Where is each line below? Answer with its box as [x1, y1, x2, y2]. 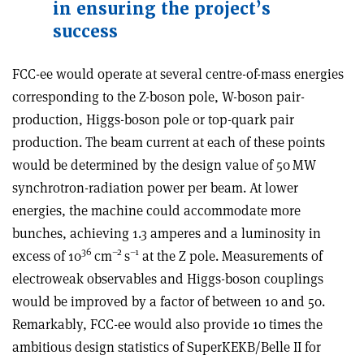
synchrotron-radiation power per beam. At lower [12, 178, 298, 197]
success [53, 20, 118, 42]
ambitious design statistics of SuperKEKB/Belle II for [12, 337, 321, 356]
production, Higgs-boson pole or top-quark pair [12, 110, 294, 128]
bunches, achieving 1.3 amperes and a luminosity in [12, 223, 321, 242]
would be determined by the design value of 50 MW [12, 155, 316, 174]
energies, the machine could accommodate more [12, 201, 301, 219]
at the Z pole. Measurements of [139, 246, 323, 265]
